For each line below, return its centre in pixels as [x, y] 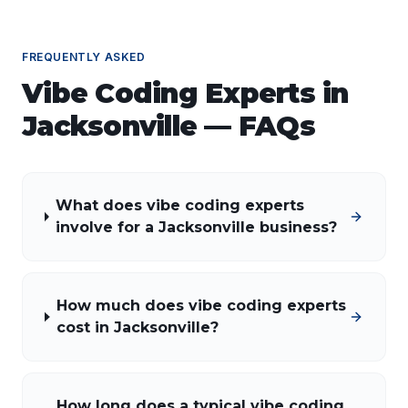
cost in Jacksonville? [138, 327]
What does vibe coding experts [180, 205]
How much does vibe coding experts [202, 306]
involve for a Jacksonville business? [197, 227]
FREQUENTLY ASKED [84, 57]
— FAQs [256, 126]
